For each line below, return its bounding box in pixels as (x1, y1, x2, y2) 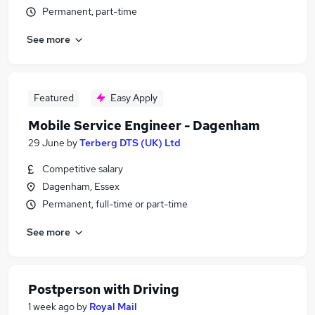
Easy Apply (110, 91, 157, 104)
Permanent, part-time (42, 5, 137, 18)
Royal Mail (89, 300, 137, 313)
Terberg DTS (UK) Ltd (79, 136, 181, 149)
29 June (28, 136, 65, 149)
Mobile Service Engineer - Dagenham (28, 117, 259, 134)
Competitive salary (42, 162, 123, 175)
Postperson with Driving (28, 281, 179, 297)
